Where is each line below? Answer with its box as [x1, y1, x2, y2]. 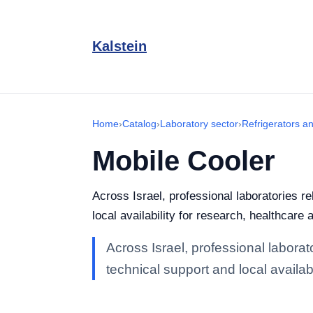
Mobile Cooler [92, 145, 275, 176]
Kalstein [92, 38, 147, 54]
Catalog [122, 118, 156, 129]
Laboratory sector [160, 118, 238, 129]
